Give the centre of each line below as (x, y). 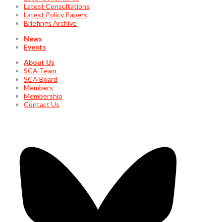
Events (35, 47)
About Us (39, 62)
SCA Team (40, 71)
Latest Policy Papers (55, 15)
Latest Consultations (57, 6)
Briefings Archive (50, 23)
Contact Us (42, 105)
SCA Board (41, 79)
